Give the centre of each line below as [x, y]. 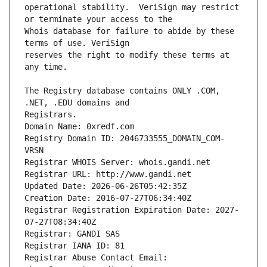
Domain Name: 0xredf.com [79, 127]
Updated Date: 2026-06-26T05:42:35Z [105, 186]
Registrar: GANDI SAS [72, 234]
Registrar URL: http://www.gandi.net [108, 174]
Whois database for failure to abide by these [129, 31]
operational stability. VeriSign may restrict [132, 7]
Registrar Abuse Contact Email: [96, 258]
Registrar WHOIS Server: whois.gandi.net [117, 162]
